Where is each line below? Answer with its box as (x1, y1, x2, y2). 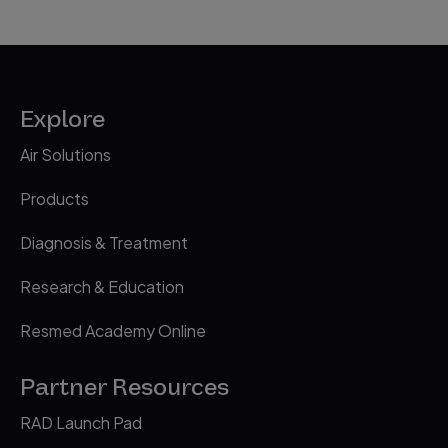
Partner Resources (20, 372, 229, 403)
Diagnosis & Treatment (20, 232, 188, 254)
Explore (20, 104, 105, 135)
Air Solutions (20, 144, 111, 166)
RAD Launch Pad (20, 412, 142, 434)
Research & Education (20, 276, 184, 298)
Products (20, 188, 89, 210)
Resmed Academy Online (20, 320, 206, 342)
